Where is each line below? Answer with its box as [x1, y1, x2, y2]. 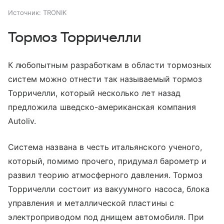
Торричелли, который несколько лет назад [8, 88, 180, 98]
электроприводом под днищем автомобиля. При [8, 212, 204, 222]
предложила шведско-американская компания [8, 102, 196, 112]
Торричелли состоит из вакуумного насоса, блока [8, 184, 210, 194]
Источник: [8, 8, 41, 17]
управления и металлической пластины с [8, 198, 174, 208]
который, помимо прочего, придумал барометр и [8, 156, 207, 166]
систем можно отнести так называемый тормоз [8, 74, 202, 84]
